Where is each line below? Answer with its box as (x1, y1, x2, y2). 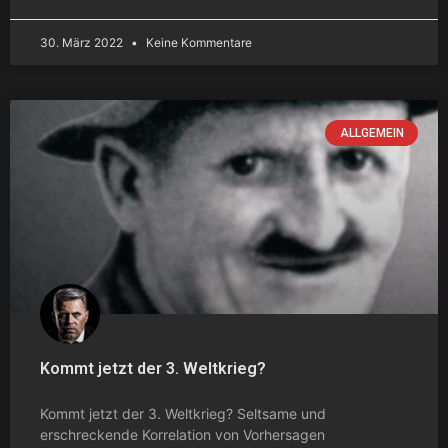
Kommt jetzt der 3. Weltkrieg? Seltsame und (40, 404, 326, 422)
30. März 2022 (40, 34, 126, 50)
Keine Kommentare (143, 34, 252, 50)
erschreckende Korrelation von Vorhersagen (40, 425, 325, 443)
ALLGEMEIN (339, 125, 404, 140)
